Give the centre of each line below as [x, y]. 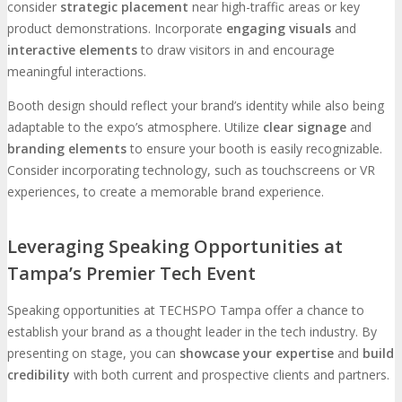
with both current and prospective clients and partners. [230, 374]
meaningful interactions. [77, 72]
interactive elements [72, 50]
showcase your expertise [257, 353]
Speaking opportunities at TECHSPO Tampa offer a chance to [186, 310]
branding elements [67, 149]
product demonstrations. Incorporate [117, 29]
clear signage [305, 127]
